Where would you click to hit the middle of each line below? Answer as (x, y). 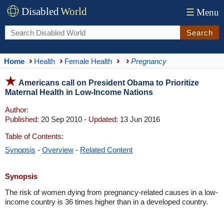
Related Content (106, 150)
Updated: (103, 119)
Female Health (88, 61)
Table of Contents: (34, 136)
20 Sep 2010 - (64, 119)
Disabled (40, 11)
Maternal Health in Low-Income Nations (79, 92)
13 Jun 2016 (139, 119)
